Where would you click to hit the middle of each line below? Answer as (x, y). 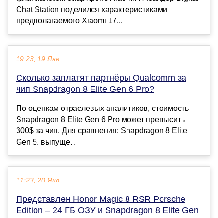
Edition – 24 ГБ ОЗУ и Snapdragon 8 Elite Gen (107, 210)
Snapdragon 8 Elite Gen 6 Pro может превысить (100, 119)
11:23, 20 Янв (38, 180)
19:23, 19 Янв (38, 59)
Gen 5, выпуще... (46, 142)
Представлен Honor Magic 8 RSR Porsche (101, 199)
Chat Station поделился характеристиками (92, 9)
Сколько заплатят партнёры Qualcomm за (101, 78)
